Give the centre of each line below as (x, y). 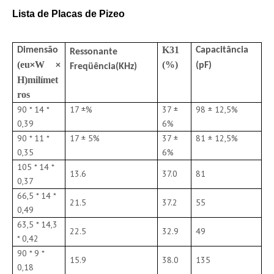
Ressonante (94, 52)
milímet (43, 80)
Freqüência (93, 67)
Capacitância (222, 50)
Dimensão (38, 50)
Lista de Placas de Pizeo (68, 14)
